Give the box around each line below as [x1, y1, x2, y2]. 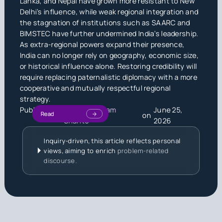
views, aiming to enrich [44, 146, 117, 155]
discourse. [44, 156, 77, 165]
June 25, [153, 105, 183, 114]
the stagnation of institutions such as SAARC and [19, 17, 190, 27]
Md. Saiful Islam [63, 105, 116, 114]
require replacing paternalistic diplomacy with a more [19, 72, 197, 82]
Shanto [63, 115, 89, 125]
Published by [19, 105, 65, 114]
